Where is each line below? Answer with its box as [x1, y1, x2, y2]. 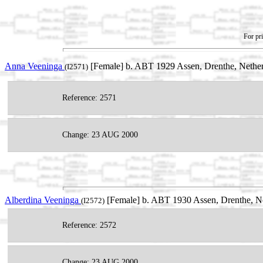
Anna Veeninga [5, 60, 65, 71]
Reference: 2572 [62, 221, 116, 230]
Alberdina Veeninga [5, 195, 81, 205]
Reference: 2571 [62, 93, 116, 102]
